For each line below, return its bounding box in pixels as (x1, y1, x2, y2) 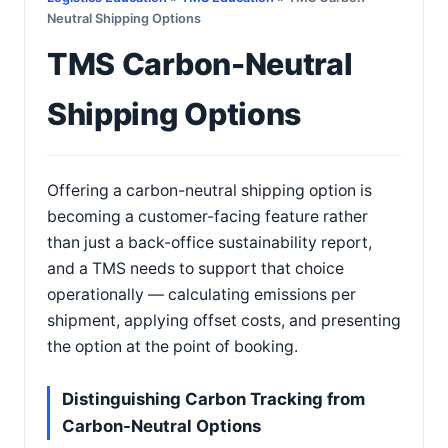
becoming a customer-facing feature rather (47, 207, 368, 226)
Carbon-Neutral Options (62, 416, 261, 436)
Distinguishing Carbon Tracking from (62, 389, 365, 409)
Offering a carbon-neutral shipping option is (47, 181, 372, 200)
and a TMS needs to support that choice (47, 259, 344, 278)
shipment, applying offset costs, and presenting (47, 311, 401, 330)
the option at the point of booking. (47, 337, 298, 356)
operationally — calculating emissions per (47, 285, 356, 304)
